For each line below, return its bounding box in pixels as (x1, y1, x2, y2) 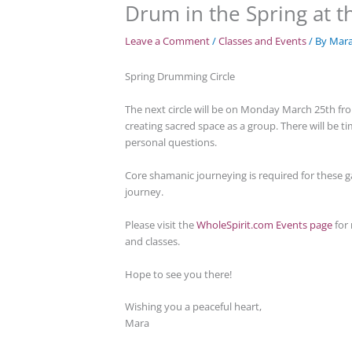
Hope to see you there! (124, 266, 232, 281)
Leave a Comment (124, 34, 210, 49)
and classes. (124, 233, 180, 248)
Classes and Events (218, 34, 306, 49)
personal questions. (124, 135, 217, 150)
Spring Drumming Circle (124, 69, 235, 84)
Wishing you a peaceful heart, (124, 299, 262, 314)
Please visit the (124, 217, 196, 232)
